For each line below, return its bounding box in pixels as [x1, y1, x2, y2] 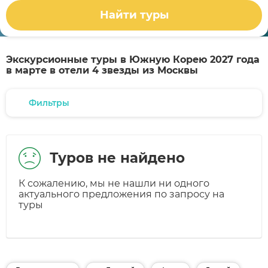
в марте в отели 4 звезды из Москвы [6, 65, 198, 76]
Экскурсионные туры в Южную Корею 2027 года [6, 54, 260, 65]
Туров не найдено [50, 150, 185, 166]
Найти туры [99, 8, 169, 22]
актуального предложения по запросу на [19, 188, 224, 200]
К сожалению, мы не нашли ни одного [19, 178, 209, 189]
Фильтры [29, 98, 69, 108]
